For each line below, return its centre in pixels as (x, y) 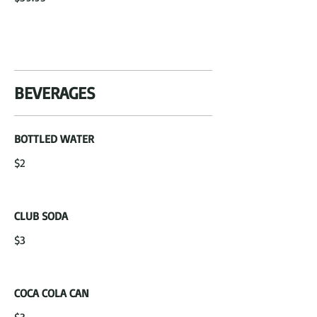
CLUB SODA (41, 216)
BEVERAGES (55, 93)
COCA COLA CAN (52, 293)
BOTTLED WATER (54, 139)
